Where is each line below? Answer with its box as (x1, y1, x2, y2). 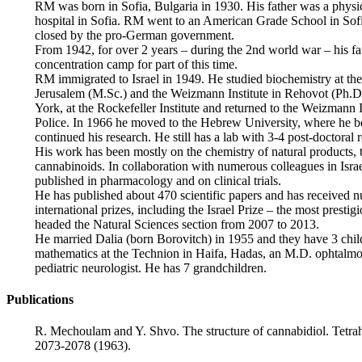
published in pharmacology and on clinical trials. (35, 173, 282, 187)
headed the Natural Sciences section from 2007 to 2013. (35, 217, 320, 231)
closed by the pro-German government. (35, 27, 235, 42)
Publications (6, 292, 74, 306)
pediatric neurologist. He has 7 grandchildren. (35, 260, 267, 275)
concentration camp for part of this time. (35, 57, 238, 71)
